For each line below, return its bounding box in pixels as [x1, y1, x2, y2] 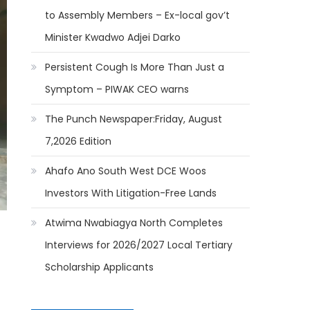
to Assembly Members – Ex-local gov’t [45, 8, 230, 22]
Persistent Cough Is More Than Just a [45, 60, 225, 74]
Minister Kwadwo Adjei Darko [45, 30, 181, 44]
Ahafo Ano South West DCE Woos [45, 164, 207, 178]
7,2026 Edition [45, 134, 112, 148]
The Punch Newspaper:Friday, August [45, 112, 223, 126]
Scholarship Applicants [45, 260, 154, 274]
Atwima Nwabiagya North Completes [45, 216, 224, 230]
